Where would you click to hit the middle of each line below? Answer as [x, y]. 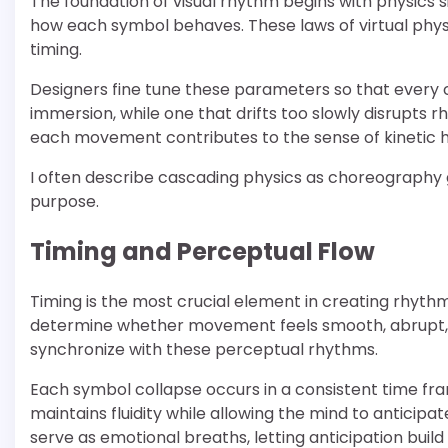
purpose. [64, 201]
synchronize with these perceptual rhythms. [204, 349]
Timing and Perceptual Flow [202, 251]
